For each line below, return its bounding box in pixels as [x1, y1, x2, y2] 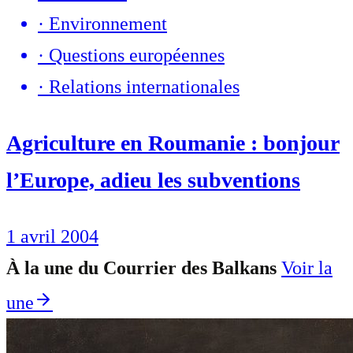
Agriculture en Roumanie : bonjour [6, 130, 340, 155]
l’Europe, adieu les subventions [6, 167, 300, 192]
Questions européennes [49, 44, 225, 65]
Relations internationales [49, 76, 240, 97]
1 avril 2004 [6, 225, 98, 247]
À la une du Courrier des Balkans [6, 257, 277, 278]
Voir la [281, 257, 333, 278]
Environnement [49, 13, 167, 34]
